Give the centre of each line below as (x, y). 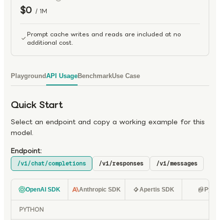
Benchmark (95, 76)
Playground (28, 76)
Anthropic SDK (100, 190)
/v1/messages (177, 164)
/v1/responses (121, 164)
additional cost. (50, 42)
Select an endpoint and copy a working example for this (108, 122)
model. (22, 133)
